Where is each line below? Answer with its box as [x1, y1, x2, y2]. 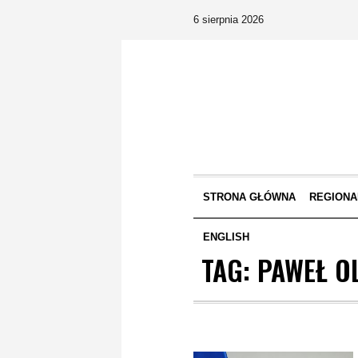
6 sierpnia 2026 [193, 14, 264, 26]
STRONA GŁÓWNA [202, 191, 296, 203]
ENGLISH [202, 231, 249, 243]
